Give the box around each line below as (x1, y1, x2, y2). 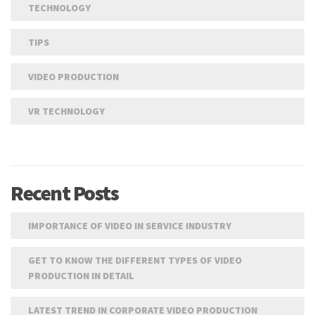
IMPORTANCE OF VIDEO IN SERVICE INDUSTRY (28, 219, 231, 233)
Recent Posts (11, 179, 118, 207)
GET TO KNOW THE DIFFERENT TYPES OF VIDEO (28, 254, 242, 267)
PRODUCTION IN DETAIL (28, 269, 134, 283)
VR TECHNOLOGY (28, 105, 105, 118)
